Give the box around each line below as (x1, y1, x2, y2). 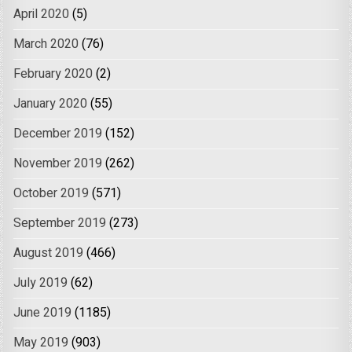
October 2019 (13, 184, 90, 203)
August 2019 (13, 244, 84, 263)
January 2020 (13, 94, 88, 114)
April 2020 (13, 5, 70, 24)
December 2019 (13, 124, 103, 144)
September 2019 (13, 214, 107, 233)
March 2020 (13, 35, 79, 54)
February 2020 (13, 64, 93, 84)
